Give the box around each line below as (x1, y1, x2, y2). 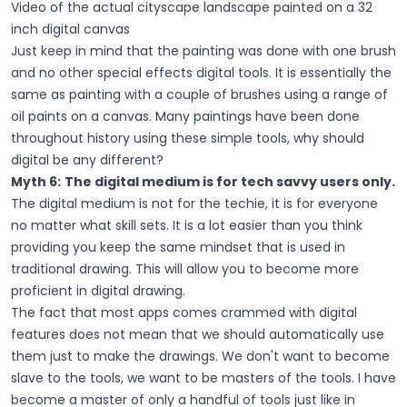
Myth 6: (11, 172, 61, 191)
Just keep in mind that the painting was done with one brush (11, 41, 396, 60)
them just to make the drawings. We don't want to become (11, 346, 390, 365)
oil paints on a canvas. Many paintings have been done (11, 106, 360, 125)
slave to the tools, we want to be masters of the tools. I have (11, 368, 396, 387)
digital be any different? (11, 150, 164, 169)
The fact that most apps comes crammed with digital (11, 303, 357, 322)
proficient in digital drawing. (11, 281, 185, 300)
